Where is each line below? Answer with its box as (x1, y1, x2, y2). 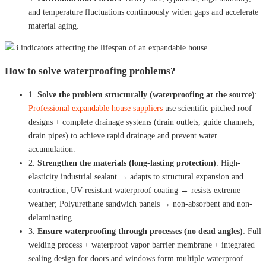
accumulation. (28, 144, 75, 154)
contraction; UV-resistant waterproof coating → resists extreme (28, 185, 240, 195)
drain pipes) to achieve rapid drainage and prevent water (28, 131, 217, 140)
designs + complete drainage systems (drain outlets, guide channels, (28, 117, 255, 126)
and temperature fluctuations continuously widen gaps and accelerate (28, 7, 258, 17)
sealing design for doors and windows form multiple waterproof (28, 254, 243, 263)
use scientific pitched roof (163, 103, 252, 113)
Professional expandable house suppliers (28, 103, 163, 113)
